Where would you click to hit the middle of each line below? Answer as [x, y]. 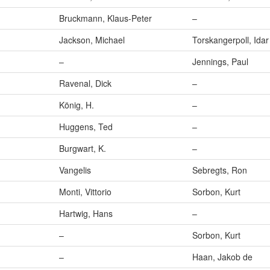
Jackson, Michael [92, 40]
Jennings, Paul [220, 62]
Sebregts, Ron [220, 170]
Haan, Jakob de [222, 257]
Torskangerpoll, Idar [231, 40]
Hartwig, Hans [86, 214]
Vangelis [75, 170]
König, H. [77, 105]
